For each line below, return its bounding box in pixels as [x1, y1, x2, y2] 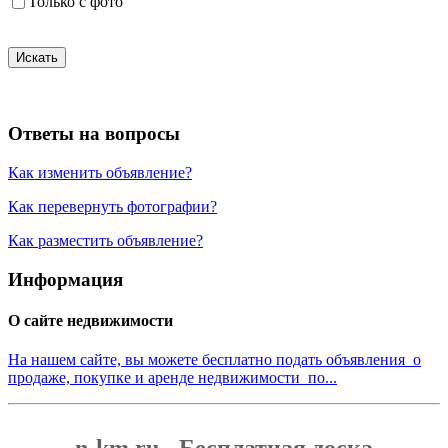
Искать [16, 50, 58, 66]
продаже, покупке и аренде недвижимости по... [8, 369, 337, 387]
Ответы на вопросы [8, 123, 180, 145]
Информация [8, 268, 123, 290]
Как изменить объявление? [8, 163, 192, 181]
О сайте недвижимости [8, 311, 173, 329]
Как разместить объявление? [8, 231, 203, 249]
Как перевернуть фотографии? [8, 197, 217, 215]
